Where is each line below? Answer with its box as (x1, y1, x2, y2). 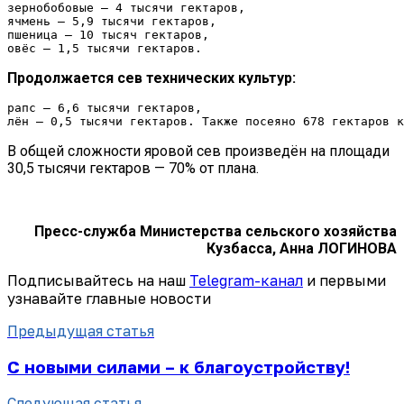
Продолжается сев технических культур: (7, 69, 296, 87)
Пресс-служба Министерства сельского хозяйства (34, 223, 397, 241)
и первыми (303, 271, 386, 290)
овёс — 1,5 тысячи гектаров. (7, 41, 202, 56)
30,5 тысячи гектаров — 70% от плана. (7, 160, 259, 178)
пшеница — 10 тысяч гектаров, (7, 28, 209, 42)
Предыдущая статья (7, 322, 154, 341)
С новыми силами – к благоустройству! (7, 357, 350, 378)
